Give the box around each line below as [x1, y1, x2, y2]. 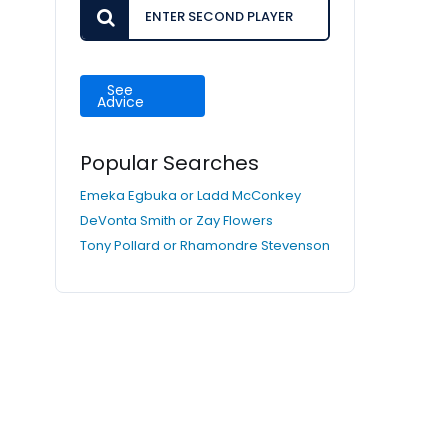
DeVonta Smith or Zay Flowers [80, 211, 273, 230]
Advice [97, 92, 144, 112]
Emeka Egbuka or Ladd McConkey [80, 186, 301, 205]
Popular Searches [80, 149, 259, 177]
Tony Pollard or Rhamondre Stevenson [80, 236, 330, 255]
